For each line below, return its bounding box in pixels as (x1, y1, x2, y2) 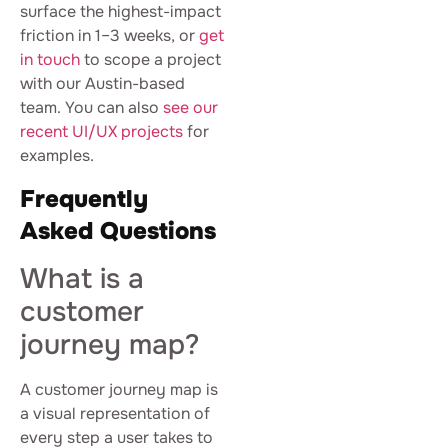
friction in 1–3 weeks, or (20, 25, 199, 47)
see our (163, 97, 218, 119)
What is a (20, 260, 144, 297)
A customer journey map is (20, 378, 218, 400)
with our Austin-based (20, 73, 185, 95)
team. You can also (20, 97, 163, 119)
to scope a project (80, 49, 221, 71)
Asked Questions (20, 215, 216, 246)
